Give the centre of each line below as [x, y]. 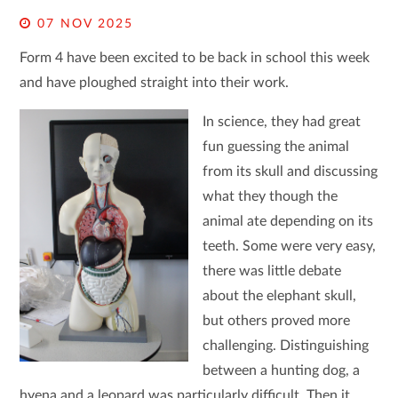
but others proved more [276, 321]
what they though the [270, 196]
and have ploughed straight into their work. [155, 83]
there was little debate [271, 271]
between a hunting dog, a [281, 370]
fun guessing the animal [275, 147]
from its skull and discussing [290, 171]
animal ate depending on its [287, 221]
